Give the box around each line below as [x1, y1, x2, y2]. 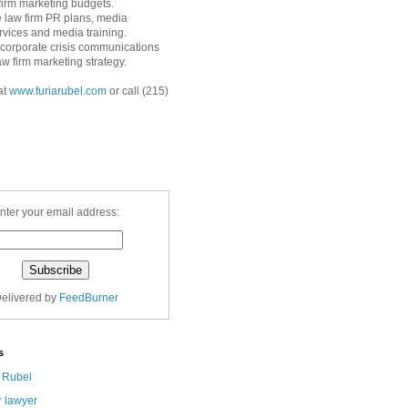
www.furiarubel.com [9, 85, 107, 97]
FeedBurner [58, 291, 118, 304]
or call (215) [107, 85, 168, 97]
